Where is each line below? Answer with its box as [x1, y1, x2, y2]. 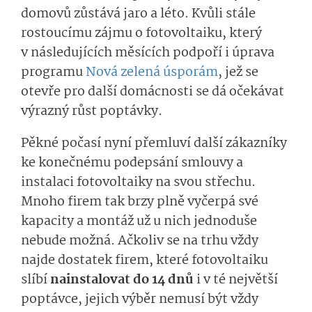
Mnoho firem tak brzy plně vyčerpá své [21, 192, 258, 213]
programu [21, 62, 86, 84]
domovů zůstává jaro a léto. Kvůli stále [21, 3, 256, 25]
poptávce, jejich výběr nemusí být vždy [21, 289, 258, 311]
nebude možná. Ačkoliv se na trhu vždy [21, 231, 258, 252]
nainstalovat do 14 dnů [50, 270, 194, 291]
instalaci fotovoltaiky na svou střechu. [21, 172, 256, 194]
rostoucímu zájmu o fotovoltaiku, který [21, 23, 262, 45]
